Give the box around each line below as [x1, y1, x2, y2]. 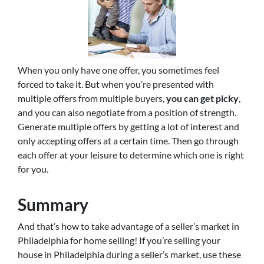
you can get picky [166, 92, 239, 104]
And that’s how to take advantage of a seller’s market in [18, 220, 239, 232]
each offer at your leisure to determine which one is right [18, 148, 244, 160]
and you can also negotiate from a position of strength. [18, 106, 236, 118]
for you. [18, 163, 48, 174]
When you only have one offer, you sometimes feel [18, 64, 219, 75]
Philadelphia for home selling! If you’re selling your [18, 234, 220, 246]
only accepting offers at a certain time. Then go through [18, 134, 239, 146]
